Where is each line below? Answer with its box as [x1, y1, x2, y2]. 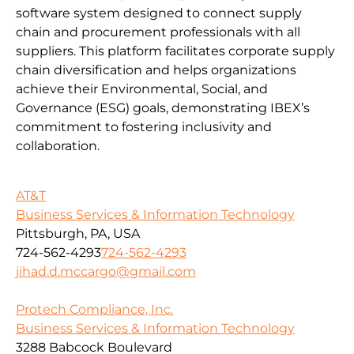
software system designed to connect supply [16, 6, 302, 21]
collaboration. [16, 138, 100, 154]
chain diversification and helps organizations [16, 62, 296, 78]
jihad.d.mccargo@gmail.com [16, 263, 196, 279]
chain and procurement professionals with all [16, 24, 300, 40]
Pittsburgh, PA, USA [16, 225, 140, 241]
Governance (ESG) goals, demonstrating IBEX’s [16, 100, 310, 116]
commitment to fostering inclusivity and [16, 119, 272, 135]
